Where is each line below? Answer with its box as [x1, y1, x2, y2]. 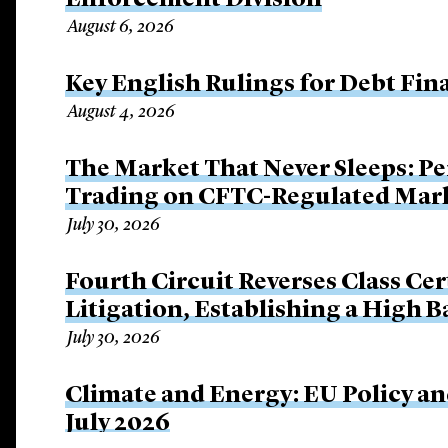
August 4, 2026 [67, 103, 176, 121]
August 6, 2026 [67, 18, 175, 36]
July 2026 [65, 412, 171, 436]
